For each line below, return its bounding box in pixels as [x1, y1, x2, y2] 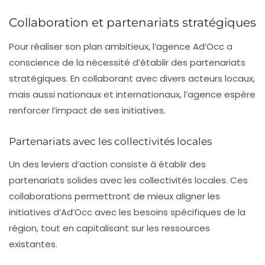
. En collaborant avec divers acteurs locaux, [66, 72, 255, 85]
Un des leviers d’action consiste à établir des [9, 157, 206, 170]
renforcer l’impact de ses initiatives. [9, 104, 166, 117]
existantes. [9, 237, 57, 250]
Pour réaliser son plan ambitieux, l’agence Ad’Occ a [9, 40, 232, 53]
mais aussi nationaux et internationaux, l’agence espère [9, 88, 256, 101]
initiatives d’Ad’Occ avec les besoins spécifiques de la [9, 205, 245, 218]
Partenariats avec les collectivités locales [9, 135, 212, 147]
